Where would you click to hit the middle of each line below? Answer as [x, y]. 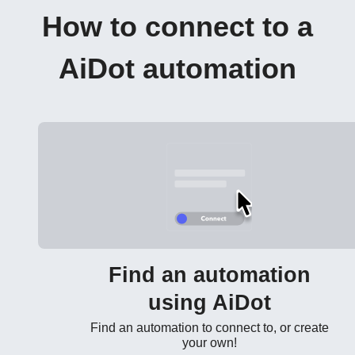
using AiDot [209, 303]
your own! [209, 343]
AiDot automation [177, 69]
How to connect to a [177, 27]
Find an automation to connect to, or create [209, 328]
